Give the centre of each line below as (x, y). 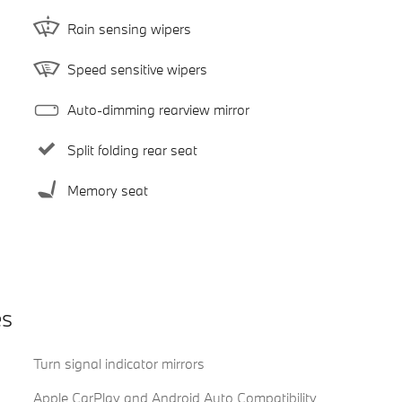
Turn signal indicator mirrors (118, 364)
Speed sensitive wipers (137, 69)
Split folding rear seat (132, 149)
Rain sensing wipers (129, 28)
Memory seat (107, 190)
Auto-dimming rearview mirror (158, 109)
